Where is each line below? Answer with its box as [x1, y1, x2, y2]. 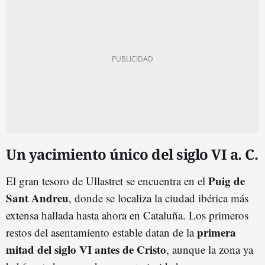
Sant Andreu [6, 189, 69, 206]
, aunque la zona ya [166, 241, 253, 257]
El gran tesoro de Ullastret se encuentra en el [6, 173, 208, 188]
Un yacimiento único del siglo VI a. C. [6, 144, 258, 164]
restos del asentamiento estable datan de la [6, 224, 197, 240]
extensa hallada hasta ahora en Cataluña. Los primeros [6, 207, 248, 222]
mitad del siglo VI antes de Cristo [6, 241, 166, 257]
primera [197, 224, 236, 240]
